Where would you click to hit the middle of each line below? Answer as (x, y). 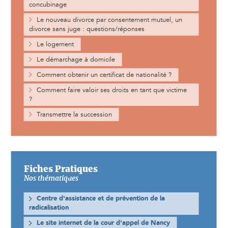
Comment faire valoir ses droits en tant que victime (111, 90)
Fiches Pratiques (61, 169)
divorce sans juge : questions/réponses (87, 29)
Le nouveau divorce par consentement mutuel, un (109, 20)
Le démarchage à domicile (76, 60)
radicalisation (49, 208)
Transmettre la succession (74, 115)
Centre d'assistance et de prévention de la (101, 199)
